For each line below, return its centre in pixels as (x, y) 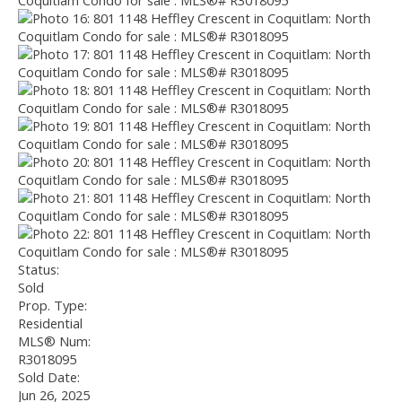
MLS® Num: (54, 341)
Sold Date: (49, 377)
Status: (39, 270)
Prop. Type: (52, 306)
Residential (50, 323)
